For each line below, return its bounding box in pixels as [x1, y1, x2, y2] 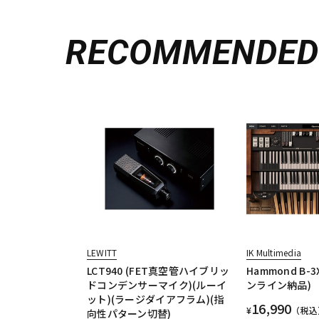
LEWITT [87, 246, 117, 259]
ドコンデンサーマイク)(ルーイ [87, 278, 227, 293]
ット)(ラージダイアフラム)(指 [87, 292, 224, 307]
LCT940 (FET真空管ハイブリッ [87, 263, 230, 278]
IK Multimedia [246, 246, 302, 259]
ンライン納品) [246, 278, 311, 293]
